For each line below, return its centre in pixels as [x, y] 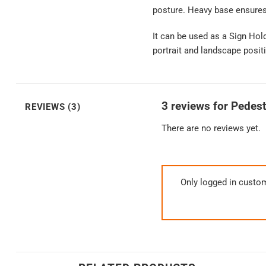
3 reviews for [196, 106]
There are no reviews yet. [211, 128]
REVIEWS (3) [53, 107]
